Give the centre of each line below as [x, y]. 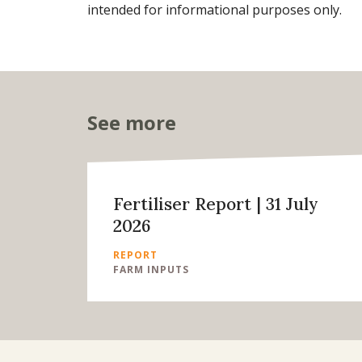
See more [132, 122]
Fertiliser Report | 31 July [216, 204]
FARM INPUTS [151, 269]
